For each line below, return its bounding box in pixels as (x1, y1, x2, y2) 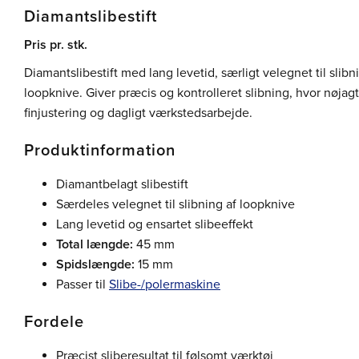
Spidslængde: (56, 256, 135, 272)
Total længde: (56, 236, 133, 252)
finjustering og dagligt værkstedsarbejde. (24, 104, 252, 121)
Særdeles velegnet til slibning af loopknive (56, 196, 295, 212)
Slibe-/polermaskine (109, 276, 220, 292)
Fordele (24, 312, 84, 332)
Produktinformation (24, 140, 175, 160)
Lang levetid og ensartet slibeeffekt (56, 216, 253, 232)
